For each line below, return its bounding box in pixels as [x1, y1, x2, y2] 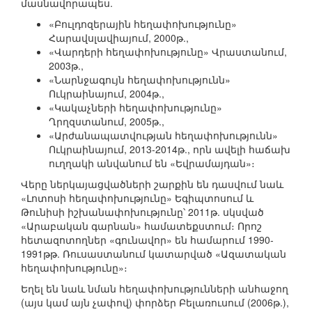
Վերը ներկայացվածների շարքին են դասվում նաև [21, 177, 283, 192]
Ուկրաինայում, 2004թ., [49, 86, 164, 101]
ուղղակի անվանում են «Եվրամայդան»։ [49, 156, 255, 171]
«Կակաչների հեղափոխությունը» [49, 100, 222, 115]
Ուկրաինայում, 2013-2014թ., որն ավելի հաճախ [49, 142, 290, 157]
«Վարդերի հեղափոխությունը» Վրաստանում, [49, 45, 287, 59]
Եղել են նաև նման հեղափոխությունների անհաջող [21, 281, 288, 296]
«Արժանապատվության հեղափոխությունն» [49, 128, 278, 143]
